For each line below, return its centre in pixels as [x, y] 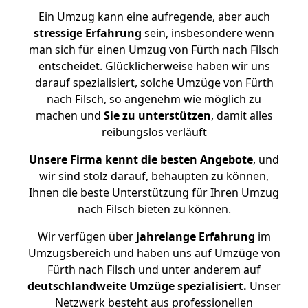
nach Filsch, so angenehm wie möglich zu [154, 99]
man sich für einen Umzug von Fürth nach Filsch [154, 49]
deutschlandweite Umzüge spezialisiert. [137, 286]
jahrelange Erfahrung [194, 236]
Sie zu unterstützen [157, 115]
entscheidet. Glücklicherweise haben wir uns [154, 66]
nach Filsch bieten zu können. [154, 209]
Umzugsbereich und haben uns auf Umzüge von [154, 253]
